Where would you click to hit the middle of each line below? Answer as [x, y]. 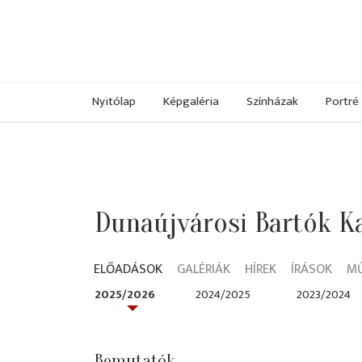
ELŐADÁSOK [128, 269]
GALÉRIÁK [204, 269]
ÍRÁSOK [311, 269]
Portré [342, 101]
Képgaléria [191, 101]
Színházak [272, 101]
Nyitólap [114, 101]
